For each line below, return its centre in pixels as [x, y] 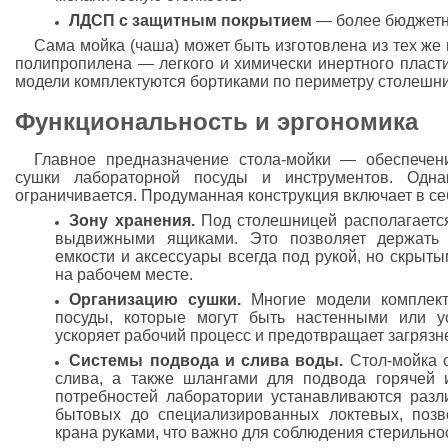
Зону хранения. [132, 220]
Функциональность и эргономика [216, 121]
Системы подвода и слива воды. [206, 360]
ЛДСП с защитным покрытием [191, 20]
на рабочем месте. [124, 274]
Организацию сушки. [155, 299]
